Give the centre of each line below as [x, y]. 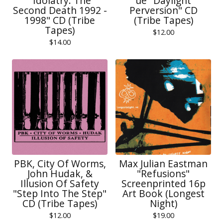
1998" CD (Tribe [60, 20]
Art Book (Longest [163, 193]
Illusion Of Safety [60, 183]
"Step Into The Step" [60, 193]
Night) [163, 203]
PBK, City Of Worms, [60, 164]
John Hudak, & [60, 173]
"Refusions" [163, 173]
